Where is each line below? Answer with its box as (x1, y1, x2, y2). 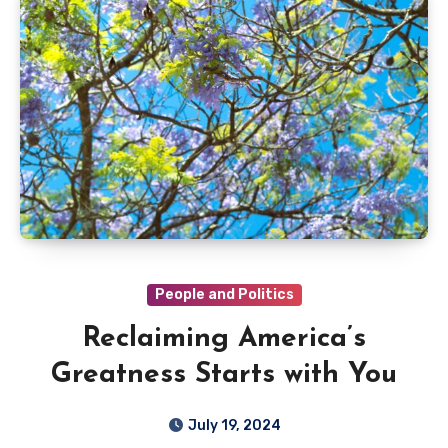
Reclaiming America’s (82, 324, 366, 353)
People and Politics (154, 285, 294, 303)
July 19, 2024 (187, 416, 281, 434)
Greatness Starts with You (51, 360, 397, 389)
